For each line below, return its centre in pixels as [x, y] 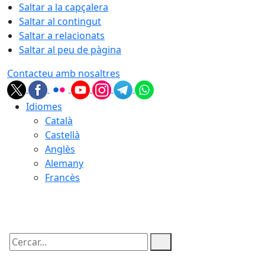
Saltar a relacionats [62, 35]
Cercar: [22, 252]
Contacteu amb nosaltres [64, 73]
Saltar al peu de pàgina [70, 50]
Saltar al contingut [60, 21]
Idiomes [44, 106]
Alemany [64, 163]
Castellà [62, 135]
